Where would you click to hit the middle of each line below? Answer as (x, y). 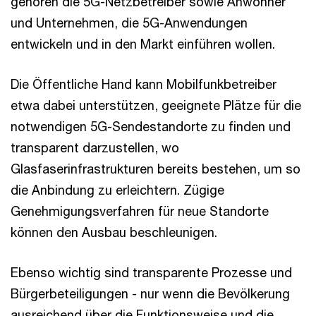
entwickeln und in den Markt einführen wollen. (143, 44)
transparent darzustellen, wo (95, 147)
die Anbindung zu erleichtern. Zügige (117, 190)
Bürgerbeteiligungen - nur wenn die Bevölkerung (150, 293)
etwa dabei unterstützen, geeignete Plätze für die (156, 105)
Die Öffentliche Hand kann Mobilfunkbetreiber (144, 84)
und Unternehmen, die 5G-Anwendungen (129, 23)
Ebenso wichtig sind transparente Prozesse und (151, 272)
